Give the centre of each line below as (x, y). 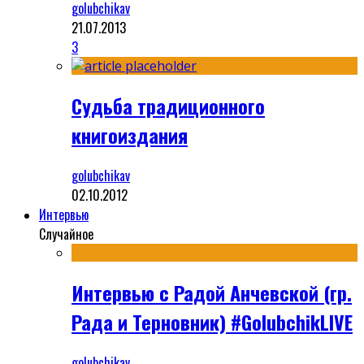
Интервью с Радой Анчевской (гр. (212, 292)
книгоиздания (130, 135)
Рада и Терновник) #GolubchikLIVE (212, 321)
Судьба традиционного (168, 106)
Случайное (66, 234)
